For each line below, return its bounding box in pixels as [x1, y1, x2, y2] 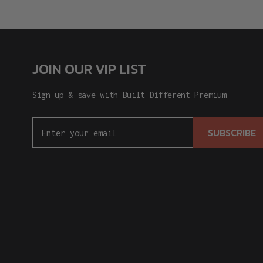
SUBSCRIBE [208, 126, 256, 140]
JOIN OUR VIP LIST [32, 59, 146, 80]
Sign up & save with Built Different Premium [32, 90, 227, 100]
